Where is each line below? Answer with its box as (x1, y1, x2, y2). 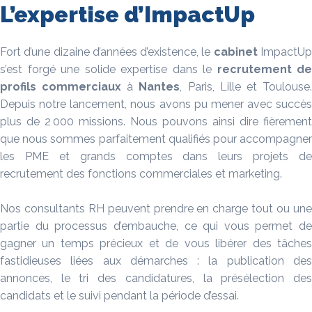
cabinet (213, 45, 258, 59)
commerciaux (42, 80, 127, 94)
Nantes (139, 80, 180, 94)
